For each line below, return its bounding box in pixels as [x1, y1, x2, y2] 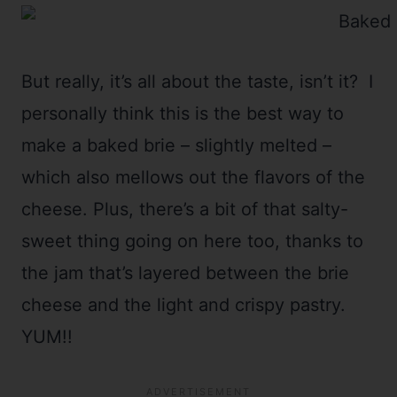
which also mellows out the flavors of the [21, 167, 365, 188]
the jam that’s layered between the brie [21, 262, 349, 284]
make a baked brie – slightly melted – [21, 135, 331, 156]
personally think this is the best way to [21, 103, 344, 124]
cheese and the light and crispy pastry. [21, 294, 351, 315]
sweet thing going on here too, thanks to [21, 230, 363, 252]
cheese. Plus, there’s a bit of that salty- [21, 198, 348, 220]
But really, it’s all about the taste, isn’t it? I [21, 71, 373, 92]
